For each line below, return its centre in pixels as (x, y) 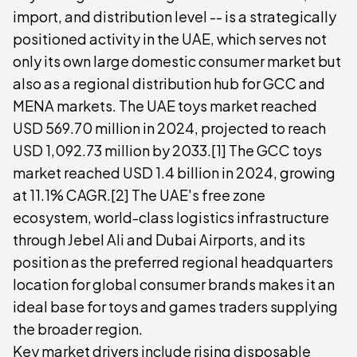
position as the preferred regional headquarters (173, 262)
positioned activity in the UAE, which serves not (170, 39)
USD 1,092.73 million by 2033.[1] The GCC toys (167, 150)
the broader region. (78, 329)
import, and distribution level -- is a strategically (175, 16)
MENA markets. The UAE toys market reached (165, 106)
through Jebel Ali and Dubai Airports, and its (159, 239)
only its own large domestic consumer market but (177, 61)
